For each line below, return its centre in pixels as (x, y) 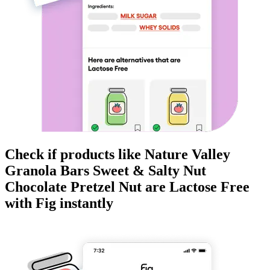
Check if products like (75, 155)
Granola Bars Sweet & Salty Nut (105, 171)
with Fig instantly (59, 203)
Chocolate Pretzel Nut (73, 187)
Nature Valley (187, 155)
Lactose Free (209, 187)
